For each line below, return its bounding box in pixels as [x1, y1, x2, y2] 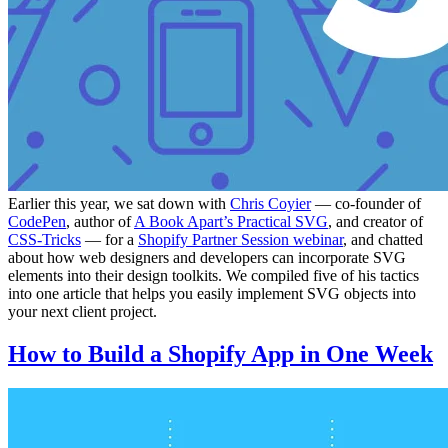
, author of [66, 213, 134, 231]
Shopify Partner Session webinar [138, 231, 343, 249]
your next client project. [8, 303, 157, 321]
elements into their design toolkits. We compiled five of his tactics [8, 267, 419, 285]
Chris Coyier [230, 195, 311, 213]
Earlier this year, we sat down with [8, 195, 230, 213]
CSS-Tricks [8, 231, 81, 249]
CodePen [8, 213, 66, 231]
